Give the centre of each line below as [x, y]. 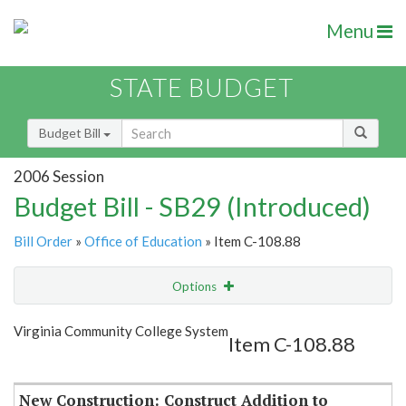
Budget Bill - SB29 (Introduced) [192, 207]
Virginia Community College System [121, 331]
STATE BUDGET [202, 88]
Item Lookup [54, 362]
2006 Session [59, 176]
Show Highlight [147, 323]
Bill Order [43, 242]
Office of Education [143, 242]
